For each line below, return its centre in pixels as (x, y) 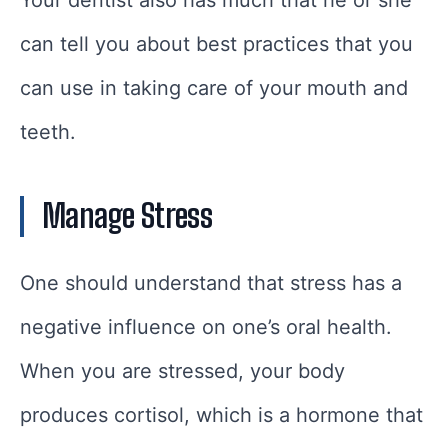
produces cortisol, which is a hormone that (221, 414)
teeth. (48, 131)
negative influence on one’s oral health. (206, 326)
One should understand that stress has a (211, 282)
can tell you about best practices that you (216, 43)
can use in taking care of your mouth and (214, 87)
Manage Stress (127, 215)
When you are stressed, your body (182, 370)
